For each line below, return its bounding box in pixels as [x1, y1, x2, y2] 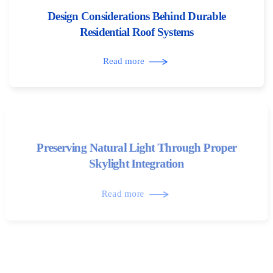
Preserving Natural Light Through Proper [40, 141, 233, 154]
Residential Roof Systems [79, 26, 194, 38]
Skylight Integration [90, 157, 183, 170]
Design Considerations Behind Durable [48, 10, 225, 23]
